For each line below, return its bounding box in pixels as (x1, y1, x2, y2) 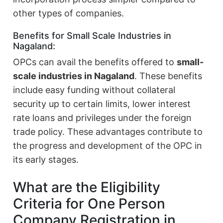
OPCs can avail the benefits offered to (13, 57, 177, 68)
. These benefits (134, 71, 203, 82)
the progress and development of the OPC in (13, 140, 203, 151)
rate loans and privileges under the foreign (13, 112, 192, 123)
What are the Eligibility (13, 179, 161, 196)
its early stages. (13, 154, 79, 165)
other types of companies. (13, 8, 124, 19)
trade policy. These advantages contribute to (13, 126, 203, 137)
